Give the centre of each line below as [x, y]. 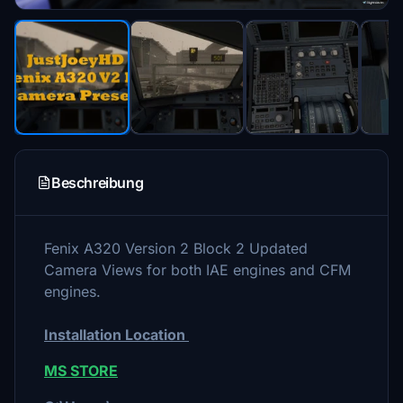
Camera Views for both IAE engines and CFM [197, 270]
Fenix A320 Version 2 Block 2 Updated [176, 248]
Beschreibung [98, 183]
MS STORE [81, 371]
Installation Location [116, 335]
